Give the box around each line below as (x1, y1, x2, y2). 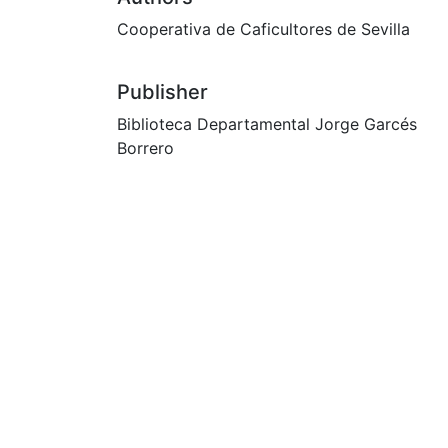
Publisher (117, 79, 208, 104)
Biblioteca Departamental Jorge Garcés (117, 113, 417, 134)
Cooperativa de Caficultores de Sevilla (117, 18, 410, 39)
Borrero (117, 137, 174, 158)
